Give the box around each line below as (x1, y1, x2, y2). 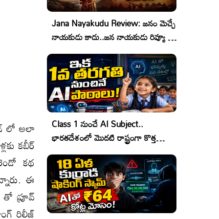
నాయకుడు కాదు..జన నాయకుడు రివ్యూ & (52, 29, 174, 45)
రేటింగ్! (52, 43, 75, 59)
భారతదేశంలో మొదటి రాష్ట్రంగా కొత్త (52, 130, 156, 146)
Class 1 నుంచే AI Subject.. (52, 116, 143, 132)
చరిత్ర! (52, 143, 71, 159)
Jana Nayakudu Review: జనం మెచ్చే (52, 15, 175, 31)
